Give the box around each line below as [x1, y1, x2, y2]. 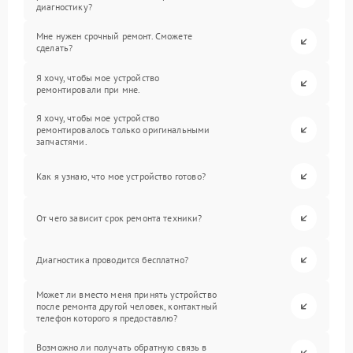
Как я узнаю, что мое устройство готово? [36, 170, 206, 183]
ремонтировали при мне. [36, 83, 141, 95]
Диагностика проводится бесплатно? [36, 254, 188, 266]
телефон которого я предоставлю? [36, 312, 178, 325]
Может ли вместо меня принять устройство [36, 288, 217, 301]
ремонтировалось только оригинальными [36, 124, 210, 136]
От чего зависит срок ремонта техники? [36, 212, 203, 225]
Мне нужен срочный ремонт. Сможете [36, 29, 192, 42]
